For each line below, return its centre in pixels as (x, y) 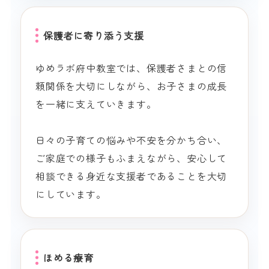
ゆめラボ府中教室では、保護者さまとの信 (131, 68)
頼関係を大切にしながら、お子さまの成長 (131, 86)
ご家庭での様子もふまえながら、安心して (131, 158)
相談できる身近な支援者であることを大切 (131, 176)
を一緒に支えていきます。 (96, 104)
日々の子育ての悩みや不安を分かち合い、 (131, 140)
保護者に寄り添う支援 (94, 36)
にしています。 (71, 194)
